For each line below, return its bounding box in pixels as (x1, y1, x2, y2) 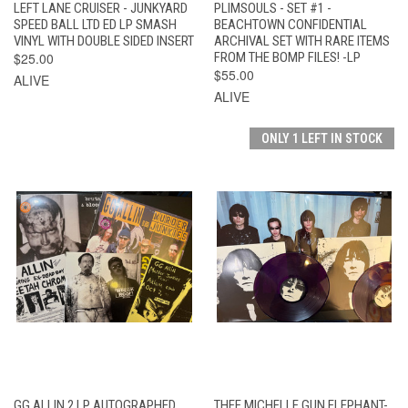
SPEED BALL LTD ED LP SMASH (14, 15, 177, 33)
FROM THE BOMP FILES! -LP (213, 48, 361, 66)
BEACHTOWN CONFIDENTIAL (213, 15, 367, 33)
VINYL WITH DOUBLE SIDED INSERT (14, 32, 194, 49)
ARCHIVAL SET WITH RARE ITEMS (213, 32, 390, 49)
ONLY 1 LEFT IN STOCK (261, 130, 382, 146)
